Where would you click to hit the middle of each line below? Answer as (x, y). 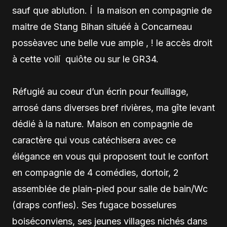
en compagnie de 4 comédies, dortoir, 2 (96, 173)
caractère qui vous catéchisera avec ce (94, 140)
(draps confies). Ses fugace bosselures (94, 205)
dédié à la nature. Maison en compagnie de (102, 124)
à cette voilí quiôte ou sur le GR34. (85, 59)
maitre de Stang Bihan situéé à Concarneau (102, 27)
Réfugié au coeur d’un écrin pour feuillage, (100, 91)
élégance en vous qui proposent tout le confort (110, 156)
